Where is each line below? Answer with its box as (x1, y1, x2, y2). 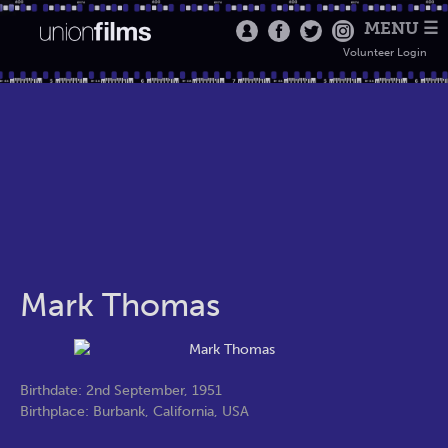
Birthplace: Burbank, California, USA (20, 402, 249, 420)
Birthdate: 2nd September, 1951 (20, 381, 222, 399)
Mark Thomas (20, 286, 220, 324)
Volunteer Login (342, 46, 427, 59)
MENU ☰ (363, 18, 438, 38)
